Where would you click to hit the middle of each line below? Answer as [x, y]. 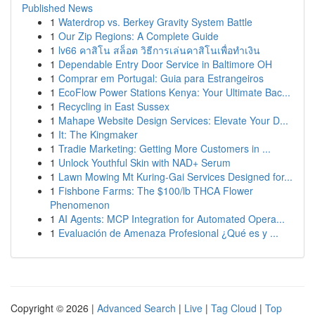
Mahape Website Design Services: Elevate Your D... [173, 120]
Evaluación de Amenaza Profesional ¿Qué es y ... [168, 233]
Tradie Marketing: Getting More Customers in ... [165, 148]
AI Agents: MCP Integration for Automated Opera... [172, 219]
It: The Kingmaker [98, 134]
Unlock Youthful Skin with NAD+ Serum [144, 162]
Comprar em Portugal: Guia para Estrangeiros [161, 78]
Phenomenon [80, 205]
